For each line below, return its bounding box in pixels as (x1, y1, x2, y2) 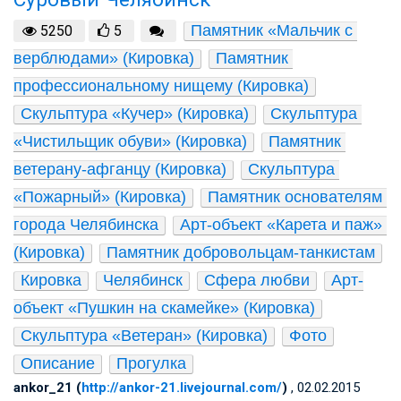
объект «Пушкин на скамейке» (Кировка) (13, 298, 315, 317)
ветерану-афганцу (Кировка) (13, 159, 226, 178)
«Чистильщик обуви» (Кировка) (13, 132, 247, 150)
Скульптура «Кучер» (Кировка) (21, 104, 249, 123)
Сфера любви (204, 270, 310, 289)
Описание (21, 354, 95, 372)
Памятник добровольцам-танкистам (107, 243, 375, 261)
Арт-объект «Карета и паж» (180, 215, 382, 234)
